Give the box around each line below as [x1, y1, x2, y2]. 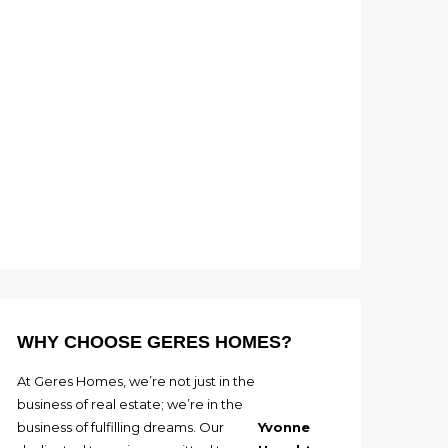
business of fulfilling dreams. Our [17, 418, 224, 435]
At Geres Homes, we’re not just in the [17, 372, 255, 389]
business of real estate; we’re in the [17, 395, 243, 412]
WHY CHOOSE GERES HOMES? [17, 331, 292, 352]
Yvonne [257, 418, 310, 435]
